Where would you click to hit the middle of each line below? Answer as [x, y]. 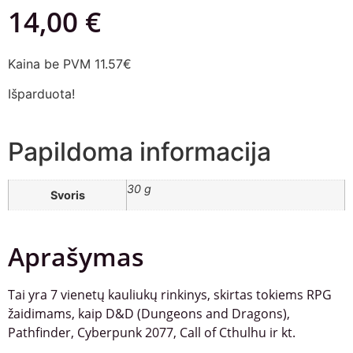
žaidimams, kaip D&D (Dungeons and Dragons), [149, 313]
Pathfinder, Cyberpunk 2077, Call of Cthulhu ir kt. [152, 332]
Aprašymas [76, 256]
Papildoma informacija [139, 151]
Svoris [67, 195]
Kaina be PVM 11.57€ [70, 63]
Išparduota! [41, 94]
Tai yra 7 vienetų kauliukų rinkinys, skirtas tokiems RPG [170, 294]
